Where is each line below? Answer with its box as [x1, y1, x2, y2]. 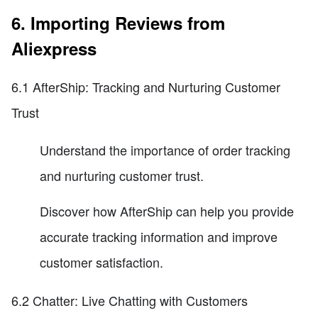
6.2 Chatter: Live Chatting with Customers [11, 291, 248, 310]
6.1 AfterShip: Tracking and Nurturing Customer [11, 77, 280, 96]
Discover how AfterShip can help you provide [40, 202, 294, 221]
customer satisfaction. [40, 253, 163, 272]
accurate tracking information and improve [40, 227, 278, 246]
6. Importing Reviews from [11, 10, 225, 35]
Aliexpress [11, 35, 97, 60]
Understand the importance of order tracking [40, 141, 290, 160]
